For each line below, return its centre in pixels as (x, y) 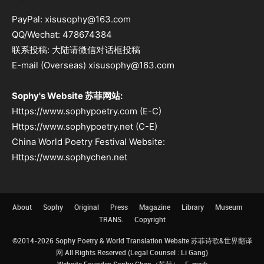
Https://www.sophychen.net (70, 157)
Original (87, 207)
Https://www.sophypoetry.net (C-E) (85, 127)
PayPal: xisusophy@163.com (71, 19)
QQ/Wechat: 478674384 (62, 35)
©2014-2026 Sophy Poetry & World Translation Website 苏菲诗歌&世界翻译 (132, 241)
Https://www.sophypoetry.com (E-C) (87, 111)
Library (193, 207)
